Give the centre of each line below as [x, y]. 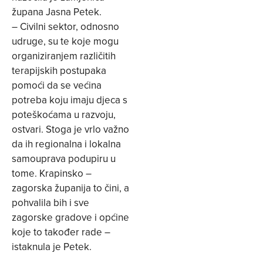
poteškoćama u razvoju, [64, 115]
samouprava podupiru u [64, 159]
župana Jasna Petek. [57, 12]
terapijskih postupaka [59, 71]
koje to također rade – [61, 232]
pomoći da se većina [57, 85]
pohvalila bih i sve [50, 203]
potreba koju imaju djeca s [70, 100]
